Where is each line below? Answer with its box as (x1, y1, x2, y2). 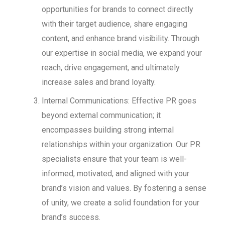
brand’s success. (41, 212, 100, 222)
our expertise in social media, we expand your (41, 48, 202, 58)
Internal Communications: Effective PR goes (41, 96, 196, 106)
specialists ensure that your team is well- (41, 154, 187, 164)
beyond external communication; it (41, 110, 161, 121)
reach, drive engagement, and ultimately (41, 63, 180, 73)
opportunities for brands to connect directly (41, 5, 193, 15)
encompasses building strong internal (41, 125, 174, 135)
